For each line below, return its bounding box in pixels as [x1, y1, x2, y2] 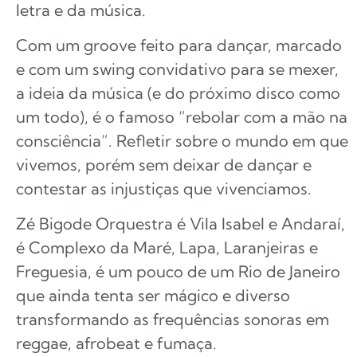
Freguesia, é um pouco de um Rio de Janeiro [16, 261, 340, 282]
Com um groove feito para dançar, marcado [16, 35, 342, 56]
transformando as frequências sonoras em [16, 309, 329, 330]
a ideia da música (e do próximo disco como [16, 83, 340, 104]
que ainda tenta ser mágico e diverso [16, 285, 290, 306]
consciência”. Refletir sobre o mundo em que [16, 131, 348, 151]
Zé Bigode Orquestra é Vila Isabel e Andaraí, [16, 214, 345, 234]
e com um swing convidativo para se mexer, [16, 59, 339, 80]
